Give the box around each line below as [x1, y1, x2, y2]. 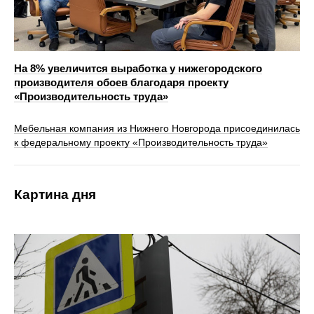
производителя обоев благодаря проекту [14, 76, 228, 88]
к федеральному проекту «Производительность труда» [14, 136, 268, 148]
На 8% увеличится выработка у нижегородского [14, 62, 262, 74]
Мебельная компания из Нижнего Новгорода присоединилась [14, 122, 300, 134]
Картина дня [14, 186, 96, 202]
